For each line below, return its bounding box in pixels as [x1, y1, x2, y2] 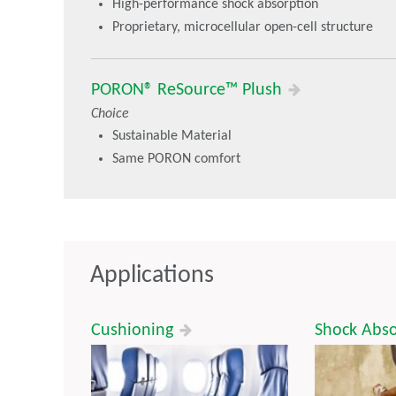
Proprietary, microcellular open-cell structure [112, 20, 373, 35]
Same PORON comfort [112, 152, 240, 167]
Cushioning [91, 322, 178, 340]
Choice [91, 107, 129, 122]
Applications [90, 263, 214, 289]
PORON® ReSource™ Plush [91, 81, 286, 100]
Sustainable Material [112, 129, 232, 144]
